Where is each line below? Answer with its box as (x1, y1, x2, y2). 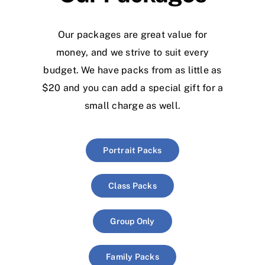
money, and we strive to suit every (56, 46, 209, 58)
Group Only (110, 216, 155, 226)
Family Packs (106, 251, 159, 261)
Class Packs (108, 180, 157, 190)
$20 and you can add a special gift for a (41, 82, 224, 93)
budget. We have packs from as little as (43, 64, 222, 76)
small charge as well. (84, 99, 181, 111)
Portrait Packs (103, 145, 162, 155)
